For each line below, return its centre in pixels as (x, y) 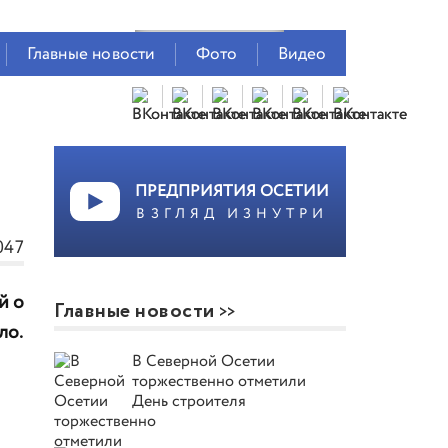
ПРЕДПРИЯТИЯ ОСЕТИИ (232, 191)
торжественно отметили (219, 381)
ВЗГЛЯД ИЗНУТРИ (232, 213)
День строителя (189, 401)
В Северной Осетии (204, 361)
